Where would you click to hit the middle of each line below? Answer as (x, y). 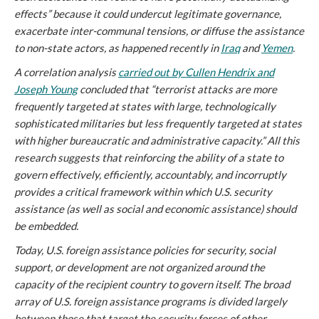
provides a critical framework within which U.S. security (143, 192)
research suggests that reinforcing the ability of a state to (149, 157)
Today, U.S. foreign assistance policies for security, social (145, 250)
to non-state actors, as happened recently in (117, 48)
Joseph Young (46, 89)
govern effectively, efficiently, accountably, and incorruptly (150, 174)
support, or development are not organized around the (140, 267)
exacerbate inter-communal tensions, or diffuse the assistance (159, 31)
